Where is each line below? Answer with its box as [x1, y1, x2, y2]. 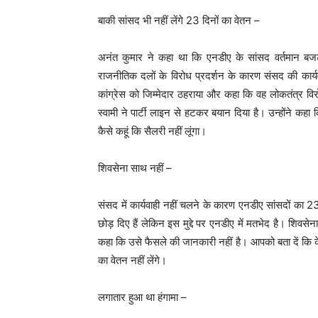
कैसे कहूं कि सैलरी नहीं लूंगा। [98, 124, 207, 138]
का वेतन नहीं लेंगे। [98, 253, 167, 267]
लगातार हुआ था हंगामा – [98, 290, 187, 304]
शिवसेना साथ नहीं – [98, 161, 172, 175]
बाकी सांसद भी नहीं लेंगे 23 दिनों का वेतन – [98, 13, 260, 27]
